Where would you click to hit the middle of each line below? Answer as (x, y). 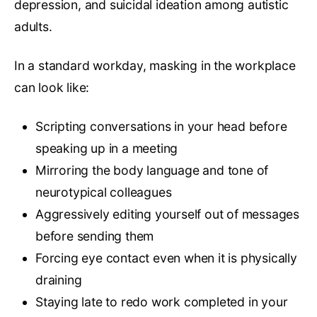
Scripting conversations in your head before (161, 126)
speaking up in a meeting (107, 148)
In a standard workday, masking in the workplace (155, 65)
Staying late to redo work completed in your (162, 301)
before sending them (95, 236)
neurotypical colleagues (104, 192)
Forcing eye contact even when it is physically (166, 258)
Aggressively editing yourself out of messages (167, 214)
